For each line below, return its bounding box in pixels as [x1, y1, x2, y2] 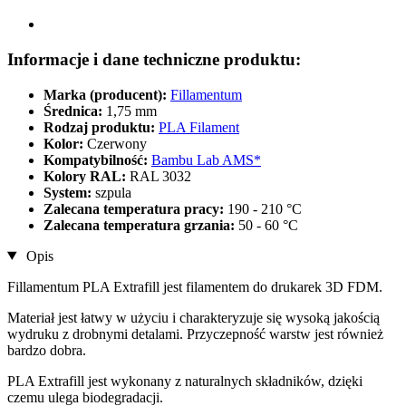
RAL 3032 [130, 168, 191, 184]
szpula [95, 184, 131, 200]
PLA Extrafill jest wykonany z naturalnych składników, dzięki [7, 372, 362, 389]
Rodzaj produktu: [43, 119, 159, 135]
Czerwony [87, 135, 147, 151]
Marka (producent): [43, 86, 167, 102]
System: [43, 184, 95, 200]
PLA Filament [159, 119, 239, 135]
